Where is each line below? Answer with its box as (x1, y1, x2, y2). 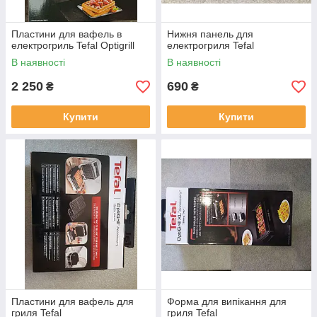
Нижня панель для (167, 28, 253, 40)
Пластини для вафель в (11, 28, 122, 40)
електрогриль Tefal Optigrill (11, 40, 134, 52)
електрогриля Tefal (167, 40, 254, 52)
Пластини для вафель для (11, 296, 134, 308)
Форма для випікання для (167, 296, 287, 308)
